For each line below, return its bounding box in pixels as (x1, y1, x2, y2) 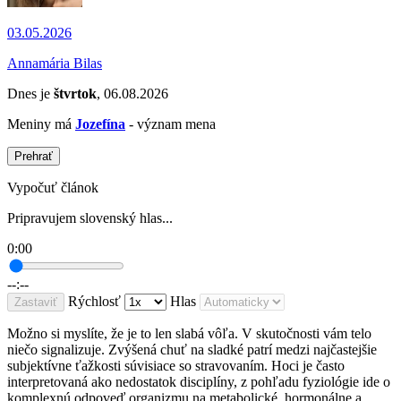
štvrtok (54, 86, 97, 102)
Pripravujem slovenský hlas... (7, 210, 173, 226)
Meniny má (7, 116, 75, 132)
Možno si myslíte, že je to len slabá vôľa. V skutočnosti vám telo (7, 326, 371, 342)
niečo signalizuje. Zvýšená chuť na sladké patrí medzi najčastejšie (7, 342, 377, 358)
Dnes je (7, 86, 54, 102)
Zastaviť (14, 295, 57, 310)
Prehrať (14, 149, 53, 164)
